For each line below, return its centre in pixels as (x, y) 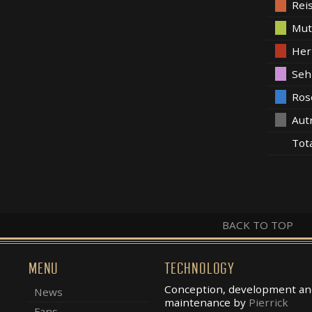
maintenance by (206, 302)
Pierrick (268, 302)
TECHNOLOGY (199, 268)
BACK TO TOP (258, 225)
